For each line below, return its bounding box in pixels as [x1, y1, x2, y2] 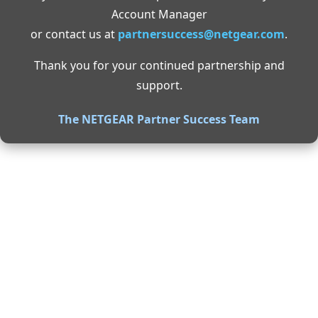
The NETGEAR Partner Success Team [58, 111, 260, 127]
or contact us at [31, 26, 118, 42]
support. [136, 77, 182, 93]
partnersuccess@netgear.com [118, 26, 285, 42]
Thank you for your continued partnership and [33, 57, 285, 73]
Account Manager [111, 6, 207, 22]
